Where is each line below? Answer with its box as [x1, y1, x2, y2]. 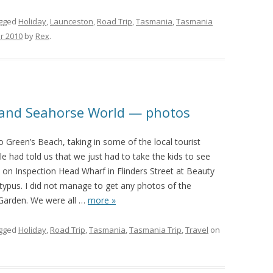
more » [88, 194, 116, 206]
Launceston [50, 16, 93, 27]
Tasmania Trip [129, 224, 182, 235]
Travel [185, 224, 208, 235]
